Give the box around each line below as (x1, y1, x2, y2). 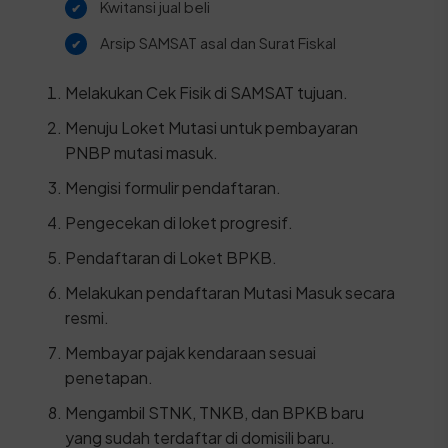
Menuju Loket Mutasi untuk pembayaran (64, 117, 358, 138)
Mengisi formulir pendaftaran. (64, 177, 281, 198)
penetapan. (64, 367, 153, 388)
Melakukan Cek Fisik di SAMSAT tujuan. (64, 82, 348, 103)
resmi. (64, 307, 109, 328)
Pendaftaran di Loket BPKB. (64, 247, 277, 268)
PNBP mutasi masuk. (64, 142, 218, 163)
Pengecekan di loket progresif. (64, 212, 293, 233)
